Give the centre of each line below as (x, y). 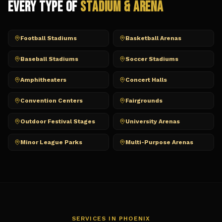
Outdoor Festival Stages (58, 121)
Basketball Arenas (153, 38)
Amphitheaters (43, 80)
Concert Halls (146, 80)
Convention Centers (52, 101)
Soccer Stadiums (152, 59)
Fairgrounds (144, 101)
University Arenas (153, 121)
